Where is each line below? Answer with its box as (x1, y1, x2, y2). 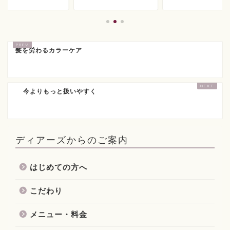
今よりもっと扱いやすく (23, 87, 97, 95)
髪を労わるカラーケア (15, 46, 82, 54)
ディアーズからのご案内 (15, 133, 128, 145)
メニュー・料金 (30, 209, 87, 219)
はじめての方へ (30, 162, 87, 171)
